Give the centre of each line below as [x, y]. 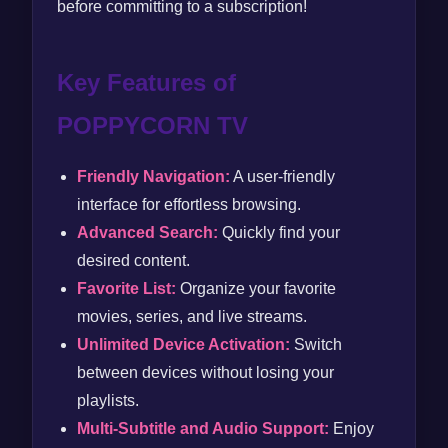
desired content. [133, 260]
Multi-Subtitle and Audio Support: [203, 428]
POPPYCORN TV [152, 125]
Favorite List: [126, 288]
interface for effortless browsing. [189, 204]
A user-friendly [282, 176]
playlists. [108, 400]
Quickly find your [279, 232]
